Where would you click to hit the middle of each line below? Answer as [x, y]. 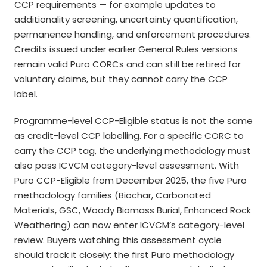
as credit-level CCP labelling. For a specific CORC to [129, 136]
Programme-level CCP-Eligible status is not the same [133, 121]
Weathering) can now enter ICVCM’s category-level [129, 225]
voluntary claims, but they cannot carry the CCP [121, 79]
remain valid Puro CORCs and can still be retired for [128, 64]
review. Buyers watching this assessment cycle [118, 240]
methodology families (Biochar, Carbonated [113, 195]
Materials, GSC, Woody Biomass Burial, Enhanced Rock [133, 210]
